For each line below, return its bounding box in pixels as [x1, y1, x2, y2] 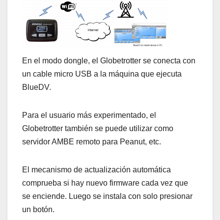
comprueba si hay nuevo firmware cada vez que [22, 179, 188, 188]
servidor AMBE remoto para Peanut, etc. [22, 137, 161, 146]
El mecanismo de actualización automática [22, 165, 171, 174]
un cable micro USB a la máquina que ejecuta [22, 70, 182, 79]
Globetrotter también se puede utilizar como [22, 124, 173, 133]
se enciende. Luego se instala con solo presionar [22, 192, 192, 201]
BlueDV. [22, 83, 51, 92]
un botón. [22, 205, 55, 214]
